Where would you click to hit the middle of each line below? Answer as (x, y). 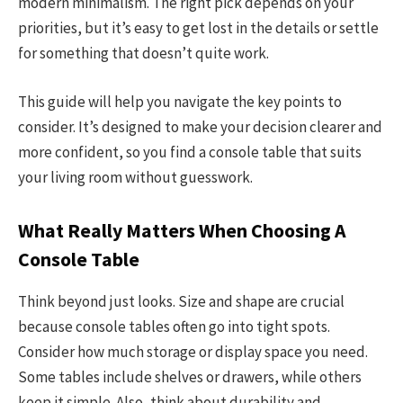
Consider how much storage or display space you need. (193, 352)
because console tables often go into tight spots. (174, 327)
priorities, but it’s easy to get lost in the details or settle (198, 28)
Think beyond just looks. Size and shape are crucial (181, 302)
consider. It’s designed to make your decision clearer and (200, 127)
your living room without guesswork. (135, 178)
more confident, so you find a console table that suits (190, 152)
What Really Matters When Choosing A (182, 230)
